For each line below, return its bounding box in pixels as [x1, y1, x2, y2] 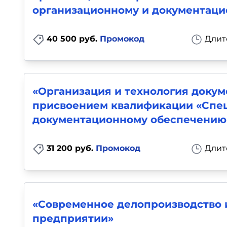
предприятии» [32, 212, 113, 225]
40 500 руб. [47, 33, 100, 44]
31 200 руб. [47, 143, 96, 153]
